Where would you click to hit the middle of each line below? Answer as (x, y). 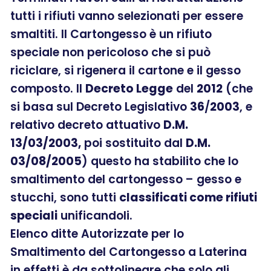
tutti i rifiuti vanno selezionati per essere (127, 16)
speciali (34, 215)
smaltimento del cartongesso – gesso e (126, 179)
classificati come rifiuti (188, 197)
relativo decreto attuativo (87, 125)
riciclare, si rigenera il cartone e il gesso (126, 70)
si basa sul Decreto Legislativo (100, 106)
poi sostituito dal (133, 143)
